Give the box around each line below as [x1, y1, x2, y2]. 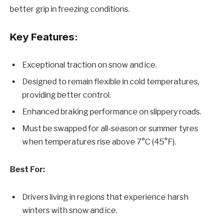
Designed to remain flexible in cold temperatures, [22, 77, 199, 87]
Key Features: [10, 30, 78, 43]
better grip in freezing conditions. [10, 4, 130, 14]
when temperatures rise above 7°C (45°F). [22, 137, 176, 147]
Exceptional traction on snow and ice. [22, 60, 157, 70]
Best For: [10, 164, 45, 174]
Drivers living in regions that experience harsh [22, 192, 188, 202]
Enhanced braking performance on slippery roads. [22, 107, 201, 117]
